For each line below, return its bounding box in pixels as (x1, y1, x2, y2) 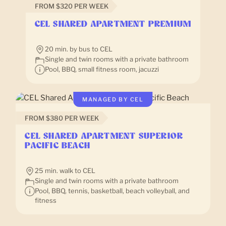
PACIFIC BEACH (25, 141, 90, 150)
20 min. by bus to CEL (44, 44, 112, 53)
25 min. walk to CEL (35, 166, 96, 175)
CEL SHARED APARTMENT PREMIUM (34, 20, 192, 28)
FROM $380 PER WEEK (25, 114, 99, 122)
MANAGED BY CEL (82, 95, 144, 103)
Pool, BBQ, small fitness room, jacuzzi (44, 65, 159, 73)
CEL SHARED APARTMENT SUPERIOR (25, 132, 184, 140)
